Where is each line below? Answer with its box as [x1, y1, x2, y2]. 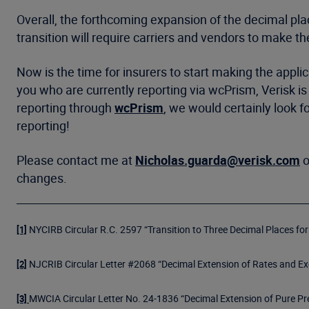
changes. [17, 170, 67, 186]
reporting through [17, 99, 114, 116]
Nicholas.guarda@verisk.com [135, 152, 300, 168]
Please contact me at [17, 152, 135, 168]
